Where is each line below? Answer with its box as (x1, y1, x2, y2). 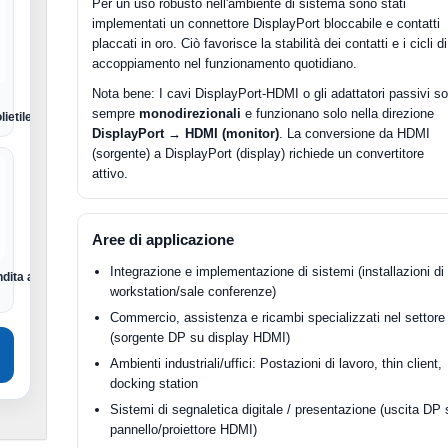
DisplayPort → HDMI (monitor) (92, 126, 280, 141)
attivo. (92, 166, 129, 181)
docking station (110, 376, 199, 391)
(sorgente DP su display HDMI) (110, 330, 291, 345)
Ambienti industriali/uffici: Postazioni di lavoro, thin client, (110, 356, 443, 371)
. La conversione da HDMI (279, 126, 431, 141)
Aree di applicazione (92, 231, 235, 248)
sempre (92, 106, 140, 121)
